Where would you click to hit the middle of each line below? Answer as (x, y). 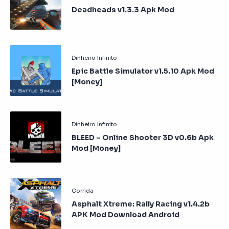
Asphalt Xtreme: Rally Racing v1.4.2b (141, 204)
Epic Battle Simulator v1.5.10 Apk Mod (143, 71)
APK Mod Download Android (125, 214)
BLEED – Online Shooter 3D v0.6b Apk (143, 137)
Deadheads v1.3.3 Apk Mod (123, 10)
